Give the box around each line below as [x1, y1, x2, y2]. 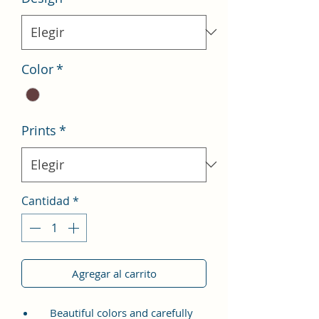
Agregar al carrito [71, 266, 157, 281]
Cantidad [21, 192, 70, 209]
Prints [21, 121, 56, 139]
